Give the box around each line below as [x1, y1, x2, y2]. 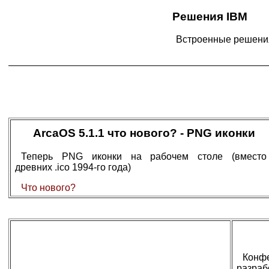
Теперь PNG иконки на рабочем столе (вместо [21, 151, 267, 162]
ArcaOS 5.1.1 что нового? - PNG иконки [32, 127, 255, 139]
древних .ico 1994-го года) [15, 162, 131, 172]
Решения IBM [172, 10, 247, 23]
